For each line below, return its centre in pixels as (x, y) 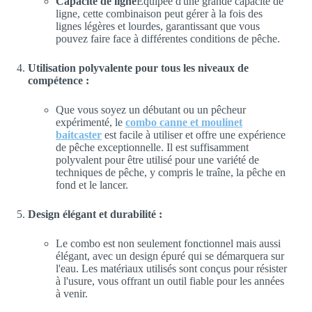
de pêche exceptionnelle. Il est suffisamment (152, 147)
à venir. (72, 293)
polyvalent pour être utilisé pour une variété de (157, 159)
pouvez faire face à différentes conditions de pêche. (168, 38)
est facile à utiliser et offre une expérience (194, 134)
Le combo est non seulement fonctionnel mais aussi (168, 243)
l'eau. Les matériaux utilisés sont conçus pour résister (171, 268)
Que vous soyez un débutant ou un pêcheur (151, 109)
